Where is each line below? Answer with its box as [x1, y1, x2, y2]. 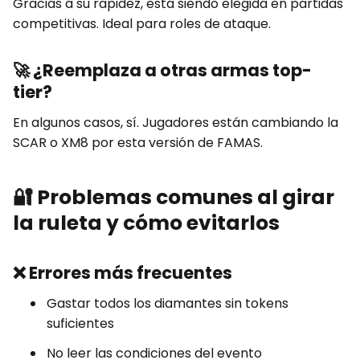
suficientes [47, 314, 114, 333]
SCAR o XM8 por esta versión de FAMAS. [13, 133, 263, 153]
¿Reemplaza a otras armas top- [33, 59, 312, 83]
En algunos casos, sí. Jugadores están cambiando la [13, 113, 338, 133]
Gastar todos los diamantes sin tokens [47, 294, 288, 313]
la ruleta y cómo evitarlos [13, 209, 280, 238]
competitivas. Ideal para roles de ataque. [13, 14, 271, 34]
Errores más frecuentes [29, 261, 232, 285]
